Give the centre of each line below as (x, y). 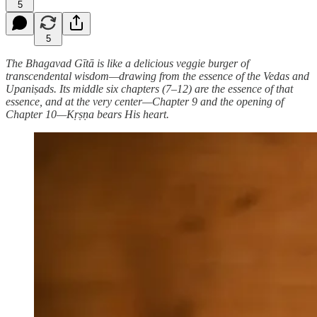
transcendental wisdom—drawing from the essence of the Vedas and (157, 76)
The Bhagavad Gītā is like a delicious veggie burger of (127, 63)
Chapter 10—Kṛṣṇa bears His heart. (87, 114)
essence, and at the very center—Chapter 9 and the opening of (145, 101)
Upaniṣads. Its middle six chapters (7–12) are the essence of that (149, 88)
